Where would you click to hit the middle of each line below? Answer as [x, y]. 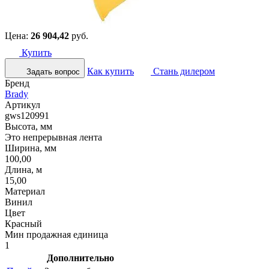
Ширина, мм [31, 148]
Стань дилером [183, 71]
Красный [23, 223]
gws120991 [27, 115]
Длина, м [23, 169]
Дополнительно [80, 258]
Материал [25, 191]
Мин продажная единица [56, 234]
